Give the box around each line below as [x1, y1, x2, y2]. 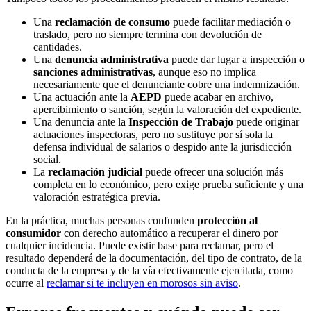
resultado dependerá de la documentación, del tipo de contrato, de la [6, 252, 302, 264]
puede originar [233, 116, 299, 128]
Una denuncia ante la [33, 116, 128, 128]
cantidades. [33, 41, 82, 53]
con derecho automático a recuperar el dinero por [61, 227, 278, 239]
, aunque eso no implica [153, 66, 256, 78]
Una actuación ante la [33, 91, 131, 103]
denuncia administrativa [55, 53, 169, 66]
